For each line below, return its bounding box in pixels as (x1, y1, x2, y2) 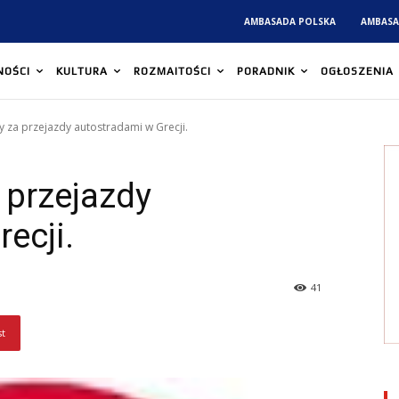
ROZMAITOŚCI (134, 65, 211, 78)
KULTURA (56, 65, 108, 78)
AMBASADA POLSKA (244, 15, 337, 28)
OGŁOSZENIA (321, 65, 394, 78)
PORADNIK (237, 65, 295, 78)
